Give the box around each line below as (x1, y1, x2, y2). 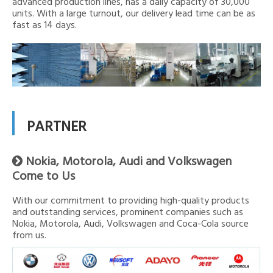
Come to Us (12, 166, 75, 186)
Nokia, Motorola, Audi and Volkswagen (26, 152, 232, 172)
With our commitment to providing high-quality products (12, 193, 249, 209)
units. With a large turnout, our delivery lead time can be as (12, 6, 255, 23)
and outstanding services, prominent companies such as (12, 204, 243, 221)
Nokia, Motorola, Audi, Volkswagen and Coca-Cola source (12, 216, 249, 232)
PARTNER (27, 115, 87, 139)
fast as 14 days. (12, 18, 77, 34)
